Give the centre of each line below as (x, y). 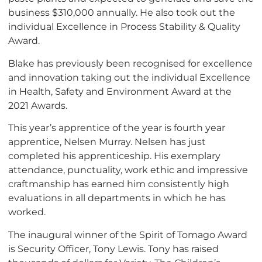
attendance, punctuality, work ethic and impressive (128, 170)
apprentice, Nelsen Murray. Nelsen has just (107, 142)
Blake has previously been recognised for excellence (130, 63)
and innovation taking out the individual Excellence (129, 77)
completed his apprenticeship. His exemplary (114, 156)
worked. (27, 212)
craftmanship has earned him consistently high (119, 184)
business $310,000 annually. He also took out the (122, 13)
